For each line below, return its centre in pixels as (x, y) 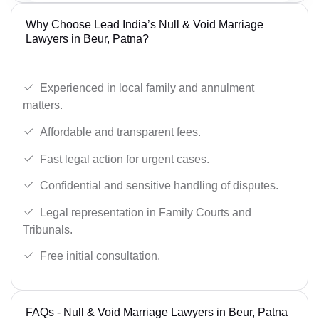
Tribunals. (48, 229)
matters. (43, 105)
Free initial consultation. (100, 256)
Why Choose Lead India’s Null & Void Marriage (145, 24)
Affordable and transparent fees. (120, 132)
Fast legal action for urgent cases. (125, 159)
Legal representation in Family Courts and (146, 212)
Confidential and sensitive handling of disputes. (159, 186)
